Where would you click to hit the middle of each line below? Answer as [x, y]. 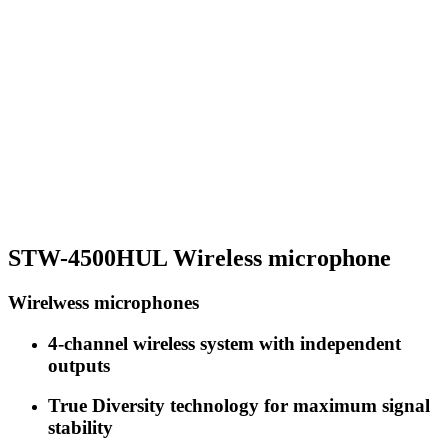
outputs [79, 365]
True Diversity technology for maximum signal [239, 406]
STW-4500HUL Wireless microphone [199, 257]
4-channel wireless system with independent [224, 343]
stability [80, 428]
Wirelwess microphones [103, 302]
